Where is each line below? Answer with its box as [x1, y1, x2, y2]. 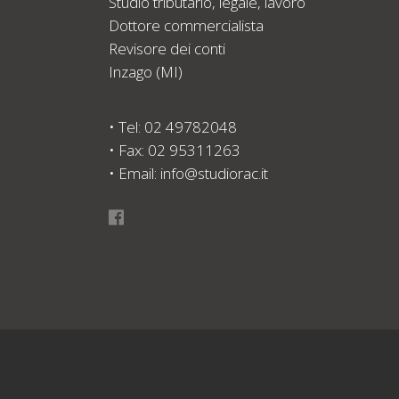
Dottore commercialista [109, 15, 264, 36]
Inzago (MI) [109, 61, 183, 82]
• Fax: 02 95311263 [109, 140, 240, 160]
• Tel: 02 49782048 [109, 117, 237, 137]
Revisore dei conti [109, 38, 225, 59]
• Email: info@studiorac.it [109, 163, 268, 183]
